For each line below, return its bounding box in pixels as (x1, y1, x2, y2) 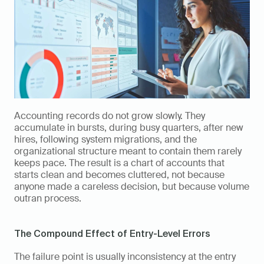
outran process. (14, 192, 81, 205)
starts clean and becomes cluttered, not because (14, 169, 225, 181)
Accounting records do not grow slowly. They (14, 110, 205, 123)
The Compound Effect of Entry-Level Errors (14, 228, 210, 239)
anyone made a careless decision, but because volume (14, 180, 249, 193)
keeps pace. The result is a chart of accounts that (14, 157, 225, 170)
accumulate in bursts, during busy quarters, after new (14, 121, 243, 134)
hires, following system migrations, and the (14, 133, 197, 146)
